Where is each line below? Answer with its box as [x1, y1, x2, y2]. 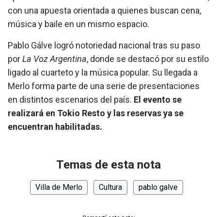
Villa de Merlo [35, 183, 82, 192]
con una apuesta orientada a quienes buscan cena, [8, 5, 201, 15]
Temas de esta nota [56, 158, 161, 171]
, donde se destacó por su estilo [87, 54, 209, 64]
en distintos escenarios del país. [8, 94, 134, 105]
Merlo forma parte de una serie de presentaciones [8, 81, 200, 91]
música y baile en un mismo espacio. [8, 19, 149, 29]
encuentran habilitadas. [8, 122, 102, 132]
